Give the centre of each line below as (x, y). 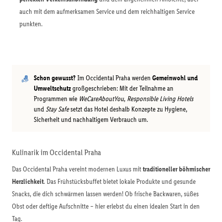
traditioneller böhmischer (176, 169)
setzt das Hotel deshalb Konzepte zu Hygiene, (128, 109)
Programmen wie (56, 99)
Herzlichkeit (28, 182)
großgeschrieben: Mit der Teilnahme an (122, 88)
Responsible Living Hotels (160, 99)
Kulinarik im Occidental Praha (56, 152)
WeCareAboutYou (101, 99)
